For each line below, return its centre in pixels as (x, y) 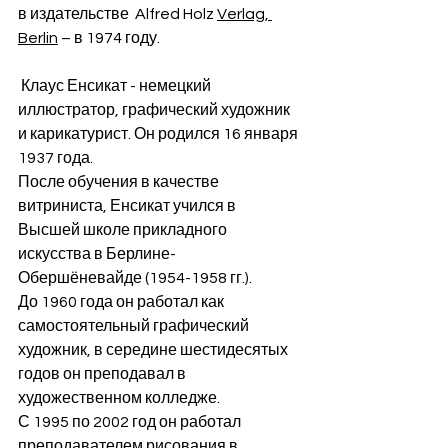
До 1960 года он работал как (122, 302)
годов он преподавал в (103, 374)
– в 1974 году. (109, 38)
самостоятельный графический (135, 326)
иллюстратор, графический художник (155, 110)
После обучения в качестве (120, 182)
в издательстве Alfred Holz (117, 14)
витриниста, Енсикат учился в (128, 206)
